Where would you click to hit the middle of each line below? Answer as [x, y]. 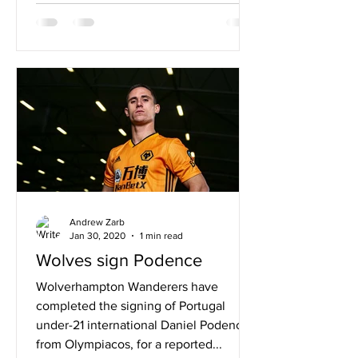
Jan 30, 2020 [97, 235]
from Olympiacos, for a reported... [129, 344]
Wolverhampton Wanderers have [127, 286]
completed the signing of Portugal [131, 306]
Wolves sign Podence [119, 260]
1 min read [161, 235]
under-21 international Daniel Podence [143, 325]
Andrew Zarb [97, 222]
